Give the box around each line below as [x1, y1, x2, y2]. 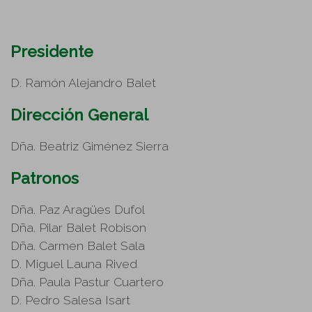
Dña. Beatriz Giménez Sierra [10, 139, 169, 153]
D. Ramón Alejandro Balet [10, 75, 156, 90]
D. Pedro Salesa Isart [10, 292, 130, 307]
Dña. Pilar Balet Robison [10, 220, 146, 235]
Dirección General [10, 105, 148, 124]
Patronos [10, 169, 79, 187]
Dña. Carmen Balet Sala [10, 238, 145, 253]
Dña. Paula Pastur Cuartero [10, 274, 164, 289]
